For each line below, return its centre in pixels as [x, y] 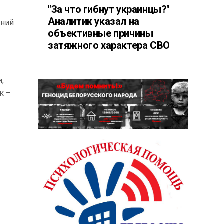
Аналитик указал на [94, 21]
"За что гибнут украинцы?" [109, 9]
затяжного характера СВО [109, 45]
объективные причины [101, 33]
